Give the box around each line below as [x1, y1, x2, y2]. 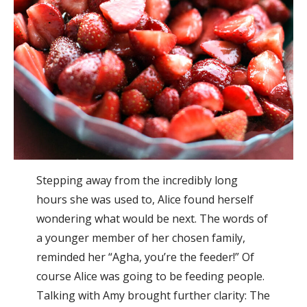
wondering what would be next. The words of [36, 210, 268, 226]
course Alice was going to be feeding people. [36, 268, 265, 284]
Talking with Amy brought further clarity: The [36, 287, 270, 303]
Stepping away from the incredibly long [36, 172, 238, 188]
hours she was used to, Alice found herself [36, 191, 254, 207]
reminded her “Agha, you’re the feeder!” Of [36, 249, 254, 265]
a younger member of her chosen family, [36, 230, 245, 245]
